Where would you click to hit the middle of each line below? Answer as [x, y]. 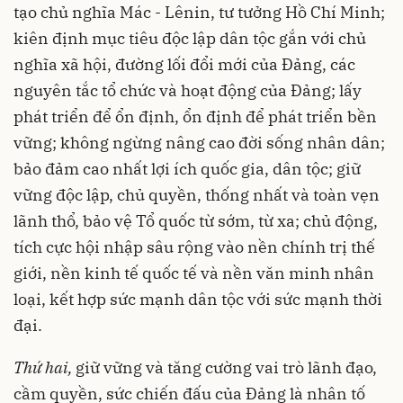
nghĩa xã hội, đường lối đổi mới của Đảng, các [184, 64]
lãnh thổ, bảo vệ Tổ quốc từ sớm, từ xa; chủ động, [196, 220]
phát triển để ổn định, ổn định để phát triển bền [195, 116]
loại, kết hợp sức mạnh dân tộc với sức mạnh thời [198, 299]
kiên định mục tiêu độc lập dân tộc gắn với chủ [190, 38]
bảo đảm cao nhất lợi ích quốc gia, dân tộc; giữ [187, 168]
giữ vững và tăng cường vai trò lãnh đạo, [226, 367]
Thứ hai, [45, 367]
